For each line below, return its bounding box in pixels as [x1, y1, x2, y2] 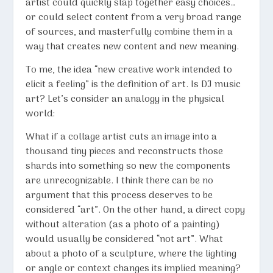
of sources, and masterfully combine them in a [26, 24, 233, 40]
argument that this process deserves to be [26, 187, 213, 204]
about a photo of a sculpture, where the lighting [26, 246, 237, 262]
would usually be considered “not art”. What [26, 231, 224, 247]
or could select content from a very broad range [26, 9, 242, 26]
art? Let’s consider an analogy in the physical [26, 91, 225, 107]
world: [26, 105, 55, 122]
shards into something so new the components [26, 158, 231, 174]
